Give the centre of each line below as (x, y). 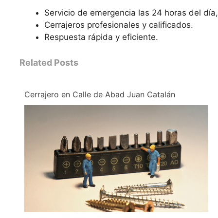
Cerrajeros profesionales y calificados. (119, 25)
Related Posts (49, 62)
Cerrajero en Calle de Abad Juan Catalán (100, 94)
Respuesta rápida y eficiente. (101, 37)
